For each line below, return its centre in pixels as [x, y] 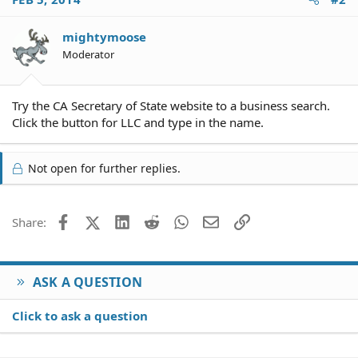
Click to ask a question [80, 316]
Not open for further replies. [103, 168]
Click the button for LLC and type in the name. [138, 122]
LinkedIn [153, 221]
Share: [29, 222]
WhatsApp [217, 221]
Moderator [88, 54]
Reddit [177, 221]
